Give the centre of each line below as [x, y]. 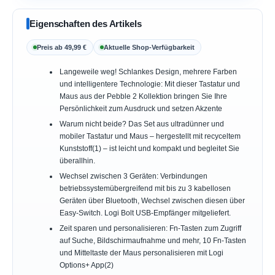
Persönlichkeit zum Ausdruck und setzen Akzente [141, 108]
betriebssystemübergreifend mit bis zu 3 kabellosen [145, 189]
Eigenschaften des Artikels [86, 23]
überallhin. [77, 161]
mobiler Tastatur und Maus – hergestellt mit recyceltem [150, 136]
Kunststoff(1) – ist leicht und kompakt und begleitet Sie [149, 148]
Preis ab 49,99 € [62, 47]
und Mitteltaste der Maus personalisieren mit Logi [141, 253]
